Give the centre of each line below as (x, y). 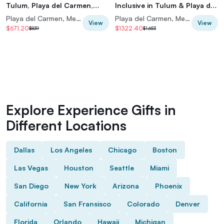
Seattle (122, 167)
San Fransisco (87, 203)
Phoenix (168, 185)
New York (80, 185)
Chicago (122, 149)
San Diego (31, 185)
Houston (79, 167)
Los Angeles (71, 149)
